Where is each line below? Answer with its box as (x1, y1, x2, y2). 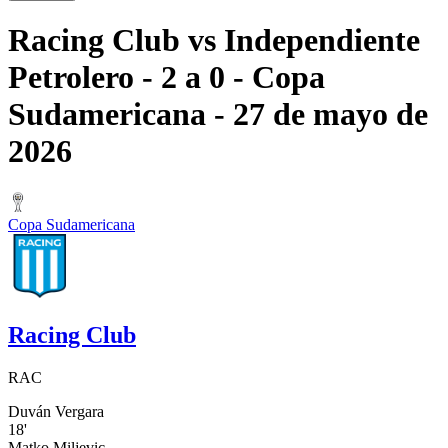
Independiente (224, 22, 420, 59)
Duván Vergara (8, 402, 104, 420)
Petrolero (8, 59, 134, 96)
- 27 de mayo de (206, 96, 428, 133)
